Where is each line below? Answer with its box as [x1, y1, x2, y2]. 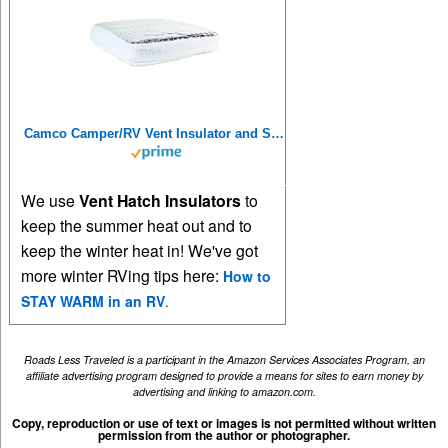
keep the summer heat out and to [21, 214, 253, 237]
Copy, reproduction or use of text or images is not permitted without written [12, 414, 436, 433]
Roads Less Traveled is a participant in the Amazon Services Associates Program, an [23, 351, 425, 367]
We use [21, 189, 80, 212]
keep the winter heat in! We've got [21, 239, 259, 262]
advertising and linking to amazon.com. [132, 383, 316, 399]
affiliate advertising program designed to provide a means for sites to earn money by [25, 367, 423, 383]
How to [223, 266, 272, 287]
